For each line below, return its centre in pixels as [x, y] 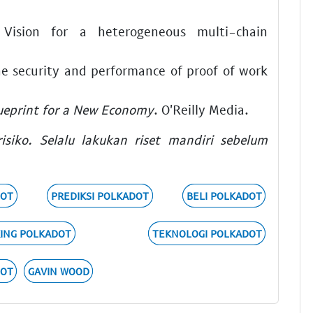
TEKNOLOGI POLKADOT [207, 234]
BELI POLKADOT [224, 196]
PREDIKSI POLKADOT [100, 196]
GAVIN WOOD [58, 271]
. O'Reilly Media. [201, 109]
